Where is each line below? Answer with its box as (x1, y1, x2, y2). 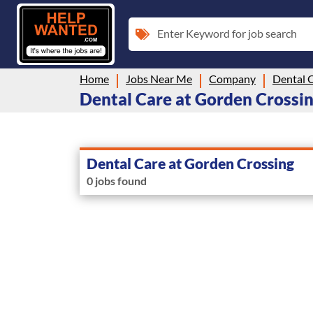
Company (209, 71, 256, 85)
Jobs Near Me (126, 71, 192, 85)
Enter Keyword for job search (157, 26, 297, 40)
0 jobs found (87, 173, 147, 187)
